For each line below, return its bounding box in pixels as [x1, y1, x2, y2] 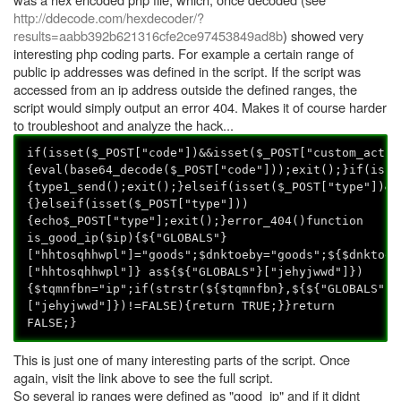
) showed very [283, 26, 363, 45]
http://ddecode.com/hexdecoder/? [13, 8, 204, 27]
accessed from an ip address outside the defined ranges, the [13, 80, 357, 98]
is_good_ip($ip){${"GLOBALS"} [27, 231, 228, 245]
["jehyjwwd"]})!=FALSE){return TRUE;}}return [27, 299, 336, 313]
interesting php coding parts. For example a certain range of [13, 44, 354, 63]
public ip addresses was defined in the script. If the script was [13, 62, 361, 81]
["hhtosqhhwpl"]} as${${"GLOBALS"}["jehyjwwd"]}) [27, 265, 364, 279]
